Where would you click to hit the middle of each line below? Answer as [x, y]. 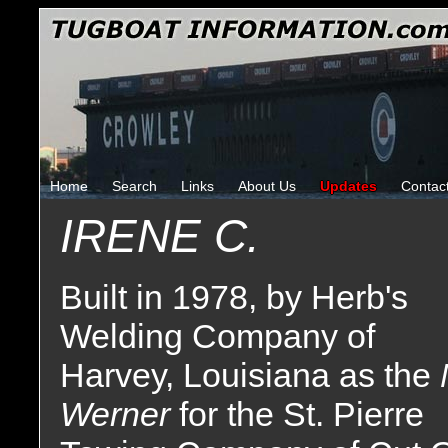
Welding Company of [217, 336]
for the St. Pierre [301, 414]
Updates [348, 186]
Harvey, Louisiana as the [250, 375]
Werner [119, 414]
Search [134, 186]
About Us [267, 186]
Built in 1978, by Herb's [234, 297]
